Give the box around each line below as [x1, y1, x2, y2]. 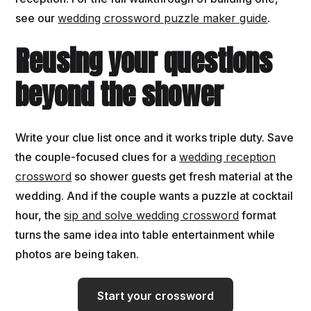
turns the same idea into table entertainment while [15, 227, 276, 242]
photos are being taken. [15, 246, 140, 261]
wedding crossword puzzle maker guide [58, 10, 268, 25]
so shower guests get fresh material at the [72, 169, 294, 183]
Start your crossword [97, 288, 214, 303]
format [239, 208, 277, 222]
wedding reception [179, 149, 276, 164]
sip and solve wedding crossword [64, 208, 239, 222]
